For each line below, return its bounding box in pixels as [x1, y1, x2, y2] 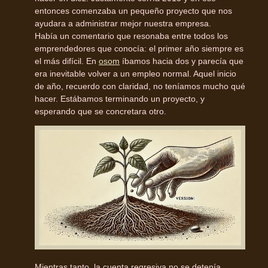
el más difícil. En [35, 56, 99, 66]
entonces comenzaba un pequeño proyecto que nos [35, 5, 232, 16]
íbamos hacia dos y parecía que [120, 56, 243, 66]
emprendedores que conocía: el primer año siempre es [35, 43, 243, 53]
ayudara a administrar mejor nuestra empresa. [35, 18, 211, 28]
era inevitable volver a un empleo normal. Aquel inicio [35, 68, 236, 78]
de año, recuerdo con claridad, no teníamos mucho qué [35, 81, 245, 91]
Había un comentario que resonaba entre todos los [35, 31, 228, 41]
